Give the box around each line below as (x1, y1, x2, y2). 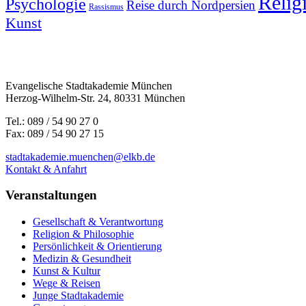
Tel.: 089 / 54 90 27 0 (5, 115, 98, 127)
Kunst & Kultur (33, 265, 100, 277)
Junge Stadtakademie (33, 290, 124, 301)
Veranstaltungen (5, 188, 97, 203)
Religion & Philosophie (33, 228, 134, 240)
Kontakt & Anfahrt (5, 163, 87, 175)
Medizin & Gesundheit (33, 253, 131, 264)
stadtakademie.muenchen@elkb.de (5, 150, 155, 163)
